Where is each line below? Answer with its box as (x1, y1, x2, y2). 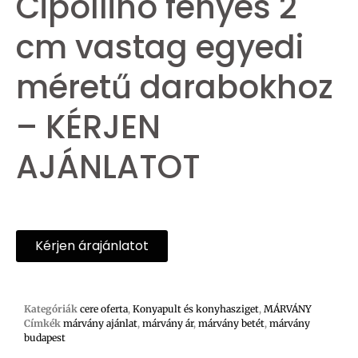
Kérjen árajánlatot (35, 237, 149, 256)
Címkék (24, 317, 61, 330)
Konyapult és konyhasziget (133, 303, 259, 316)
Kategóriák (24, 303, 78, 316)
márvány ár (142, 317, 193, 330)
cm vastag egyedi (16, 25, 304, 70)
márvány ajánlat (63, 317, 137, 330)
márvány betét (198, 317, 265, 330)
